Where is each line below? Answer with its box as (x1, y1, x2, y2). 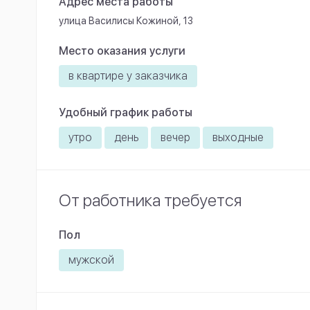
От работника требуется (59, 190, 242, 211)
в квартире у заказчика (69, 69, 188, 83)
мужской (69, 253, 114, 267)
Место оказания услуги (59, 44, 185, 58)
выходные (212, 131, 264, 145)
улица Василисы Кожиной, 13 (59, 15, 193, 27)
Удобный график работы (59, 106, 192, 120)
